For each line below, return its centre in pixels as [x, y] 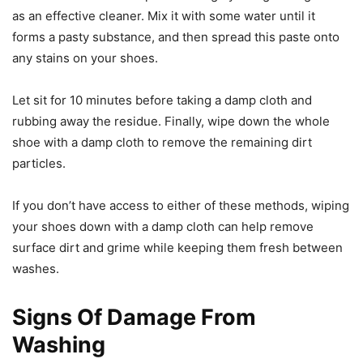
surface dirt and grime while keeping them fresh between [177, 247]
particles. [39, 163]
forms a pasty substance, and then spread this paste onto [176, 36]
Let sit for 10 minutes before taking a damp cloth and [162, 100]
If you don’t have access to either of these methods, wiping [181, 205]
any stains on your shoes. [85, 58]
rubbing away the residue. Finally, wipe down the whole [171, 121]
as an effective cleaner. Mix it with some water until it [164, 15]
